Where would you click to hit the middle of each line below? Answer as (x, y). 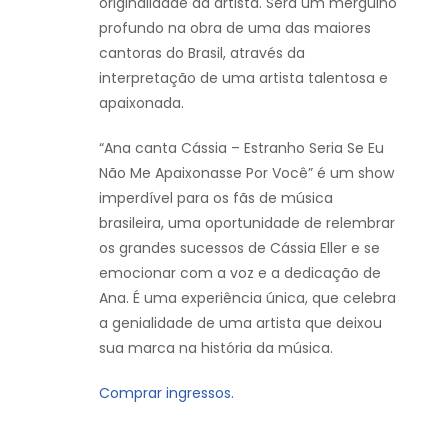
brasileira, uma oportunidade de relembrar (247, 223)
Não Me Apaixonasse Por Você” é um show (246, 173)
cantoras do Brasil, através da (202, 53)
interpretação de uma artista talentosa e (243, 78)
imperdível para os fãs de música (216, 198)
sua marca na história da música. (216, 348)
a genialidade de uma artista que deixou (240, 323)
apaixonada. (141, 103)
